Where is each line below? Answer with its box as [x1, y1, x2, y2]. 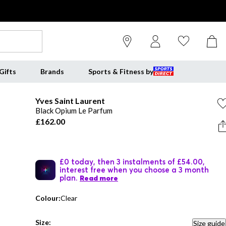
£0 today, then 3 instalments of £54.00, [60, 157, 205, 166]
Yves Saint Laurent [35, 96, 105, 105]
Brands [40, 67, 64, 76]
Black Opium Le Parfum [35, 106, 112, 115]
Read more [80, 174, 118, 183]
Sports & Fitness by [88, 67, 153, 76]
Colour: [35, 194, 61, 202]
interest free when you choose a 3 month [60, 165, 209, 174]
